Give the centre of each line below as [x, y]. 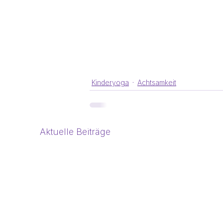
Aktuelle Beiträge [75, 131]
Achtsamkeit [157, 83]
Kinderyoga [110, 83]
